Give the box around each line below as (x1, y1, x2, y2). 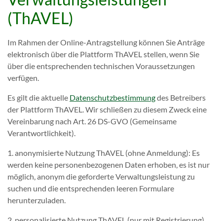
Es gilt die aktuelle (7, 93, 70, 102)
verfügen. (7, 73, 39, 82)
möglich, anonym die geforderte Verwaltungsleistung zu (7, 172, 195, 181)
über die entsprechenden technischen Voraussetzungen (7, 61, 195, 71)
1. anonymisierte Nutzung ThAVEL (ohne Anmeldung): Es (7, 148, 200, 157)
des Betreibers (155, 93, 207, 102)
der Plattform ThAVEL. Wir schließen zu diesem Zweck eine (7, 105, 207, 114)
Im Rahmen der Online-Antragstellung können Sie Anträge (7, 37, 205, 47)
